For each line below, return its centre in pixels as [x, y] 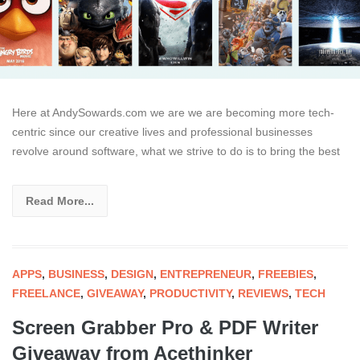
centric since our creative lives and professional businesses [162, 132]
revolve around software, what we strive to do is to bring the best [176, 151]
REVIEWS [263, 294]
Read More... [60, 201]
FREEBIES [286, 274]
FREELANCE [46, 294]
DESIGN [132, 274]
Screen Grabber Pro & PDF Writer [165, 328]
